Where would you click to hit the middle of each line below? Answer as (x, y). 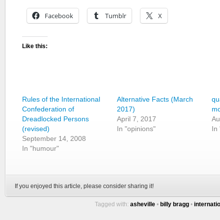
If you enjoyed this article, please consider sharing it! (84, 186)
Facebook (59, 16)
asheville (143, 204)
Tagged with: (112, 204)
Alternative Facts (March (155, 99)
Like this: (35, 46)
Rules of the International (61, 99)
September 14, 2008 (54, 138)
